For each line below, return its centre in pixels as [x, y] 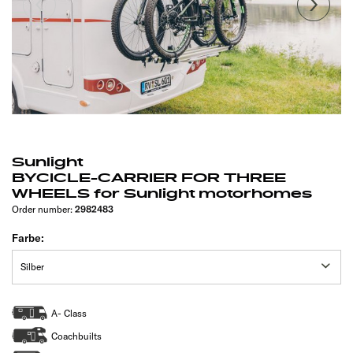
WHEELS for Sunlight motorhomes [162, 193]
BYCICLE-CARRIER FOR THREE [149, 178]
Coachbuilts [76, 336]
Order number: [43, 209]
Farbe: [28, 238]
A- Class [69, 313]
